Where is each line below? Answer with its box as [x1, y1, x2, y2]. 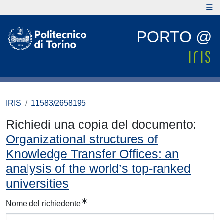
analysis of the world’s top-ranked [6, 162, 191, 175]
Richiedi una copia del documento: [6, 117, 196, 131]
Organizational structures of [6, 132, 158, 146]
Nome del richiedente [6, 199, 81, 208]
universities [6, 176, 69, 190]
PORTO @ [137, 28, 212, 46]
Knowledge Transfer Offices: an [6, 147, 179, 161]
